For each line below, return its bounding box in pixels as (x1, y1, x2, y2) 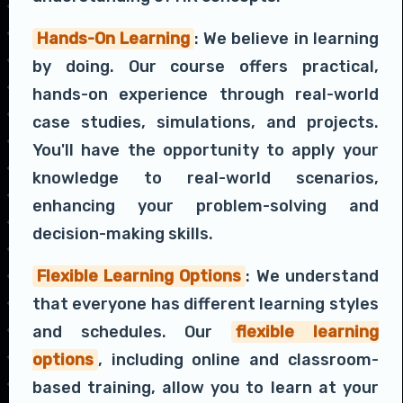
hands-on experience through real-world (32, 85, 379, 105)
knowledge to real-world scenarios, (32, 168, 379, 189)
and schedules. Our (32, 322, 232, 343)
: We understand (246, 266, 379, 287)
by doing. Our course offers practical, (32, 57, 379, 77)
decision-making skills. (32, 224, 213, 245)
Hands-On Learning (37, 29, 191, 49)
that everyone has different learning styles (32, 294, 379, 315)
